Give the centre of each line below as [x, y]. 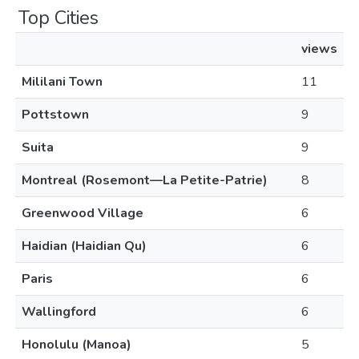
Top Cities [58, 18]
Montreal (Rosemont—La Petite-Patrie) [145, 180]
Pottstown [55, 115]
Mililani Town [62, 82]
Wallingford [59, 312]
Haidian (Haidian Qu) [84, 246]
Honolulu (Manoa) [77, 345]
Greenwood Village [83, 213]
